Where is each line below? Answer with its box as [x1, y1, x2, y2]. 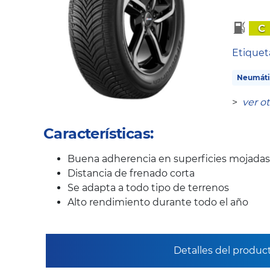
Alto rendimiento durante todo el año [67, 196, 248, 209]
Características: [43, 125, 154, 143]
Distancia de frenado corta [67, 168, 195, 180]
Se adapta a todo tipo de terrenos [67, 182, 229, 194]
